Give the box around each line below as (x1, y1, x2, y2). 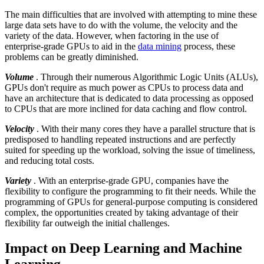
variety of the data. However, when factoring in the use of (5, 30, 219, 41)
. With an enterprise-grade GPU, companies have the (31, 175, 229, 186)
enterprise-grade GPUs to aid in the (5, 41, 138, 51)
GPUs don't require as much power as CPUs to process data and (5, 82, 243, 93)
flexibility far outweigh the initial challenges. (5, 217, 170, 228)
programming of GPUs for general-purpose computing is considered (5, 196, 258, 207)
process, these (181, 41, 235, 51)
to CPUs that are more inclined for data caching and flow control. (5, 103, 247, 114)
